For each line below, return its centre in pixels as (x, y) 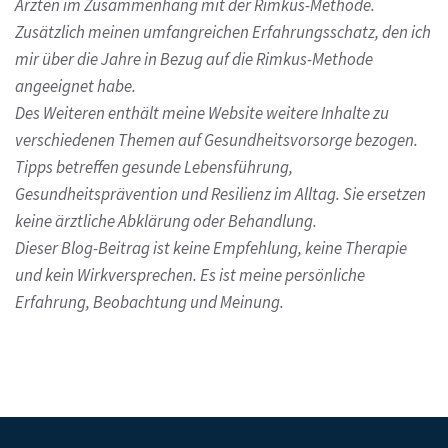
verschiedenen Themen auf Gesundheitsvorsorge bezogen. (216, 140)
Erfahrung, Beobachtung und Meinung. (149, 302)
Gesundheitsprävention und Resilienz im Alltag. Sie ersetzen (220, 194)
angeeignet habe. (75, 86)
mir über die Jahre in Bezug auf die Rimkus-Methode (194, 59)
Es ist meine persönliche (282, 275)
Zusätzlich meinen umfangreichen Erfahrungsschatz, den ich (223, 32)
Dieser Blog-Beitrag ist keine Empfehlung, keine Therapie (211, 248)
